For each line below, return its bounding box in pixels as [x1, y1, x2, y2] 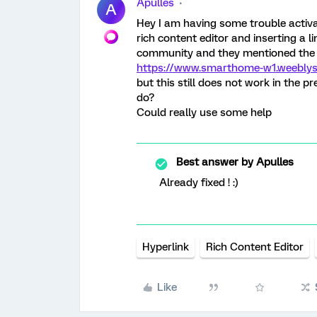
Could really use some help [137, 106, 272, 119]
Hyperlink [142, 241, 189, 253]
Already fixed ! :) [159, 176, 238, 189]
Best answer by [176, 156, 253, 168]
